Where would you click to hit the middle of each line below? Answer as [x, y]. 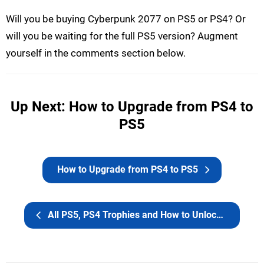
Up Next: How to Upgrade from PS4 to [132, 107]
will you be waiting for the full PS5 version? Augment [122, 36]
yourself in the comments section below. [96, 53]
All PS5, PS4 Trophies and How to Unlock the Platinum [132, 215]
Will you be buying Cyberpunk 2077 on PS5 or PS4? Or [126, 19]
